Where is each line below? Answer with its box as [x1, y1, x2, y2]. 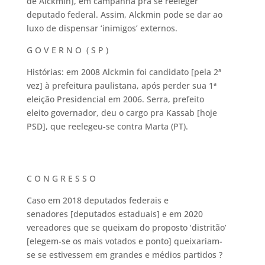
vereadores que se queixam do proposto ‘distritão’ [26, 222, 227, 233]
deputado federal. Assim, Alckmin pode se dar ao [26, 9, 222, 20]
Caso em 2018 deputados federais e [26, 195, 169, 206]
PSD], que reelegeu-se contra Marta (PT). [26, 121, 188, 132]
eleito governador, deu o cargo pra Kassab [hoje [26, 107, 217, 118]
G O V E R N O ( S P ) [26, 44, 108, 56]
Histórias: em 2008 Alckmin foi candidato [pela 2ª [26, 66, 221, 77]
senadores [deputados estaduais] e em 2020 [26, 208, 203, 219]
